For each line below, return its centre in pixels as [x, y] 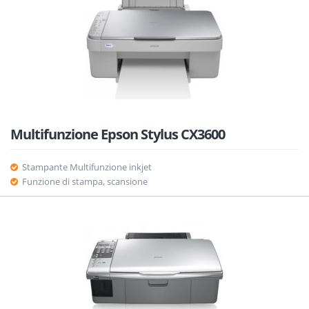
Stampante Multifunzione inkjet [87, 167]
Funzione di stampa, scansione [84, 181]
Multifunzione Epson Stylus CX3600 [118, 134]
